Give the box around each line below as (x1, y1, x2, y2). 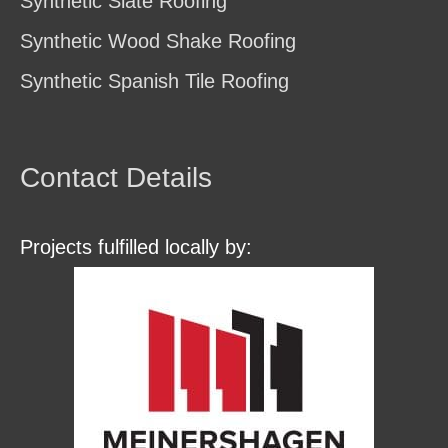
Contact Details (20, 161, 212, 193)
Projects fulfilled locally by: (20, 235, 252, 258)
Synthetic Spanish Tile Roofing (20, 69, 289, 92)
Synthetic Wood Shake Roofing (20, 29, 296, 52)
